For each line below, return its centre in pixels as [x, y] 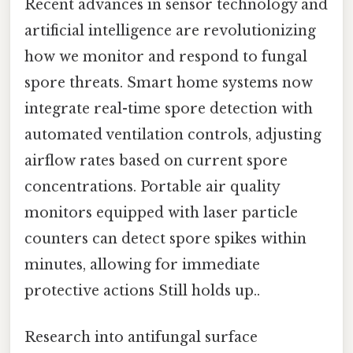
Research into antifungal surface [141, 338]
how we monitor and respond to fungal [166, 57]
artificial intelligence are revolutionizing [170, 31]
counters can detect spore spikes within [165, 239]
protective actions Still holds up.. [142, 291]
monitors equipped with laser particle [161, 213]
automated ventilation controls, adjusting [173, 135]
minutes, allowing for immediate [142, 265]
